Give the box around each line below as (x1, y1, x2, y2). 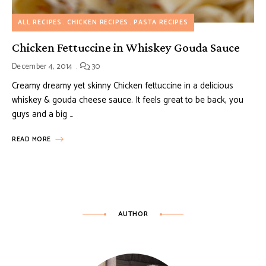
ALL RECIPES (18, 17, 62, 28)
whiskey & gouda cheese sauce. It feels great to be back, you (12, 93, 243, 108)
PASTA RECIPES (134, 17, 188, 28)
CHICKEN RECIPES (66, 17, 129, 28)
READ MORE (12, 134, 51, 145)
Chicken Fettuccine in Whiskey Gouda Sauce (12, 40, 240, 55)
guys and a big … (12, 107, 74, 122)
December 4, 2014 (12, 61, 73, 74)
